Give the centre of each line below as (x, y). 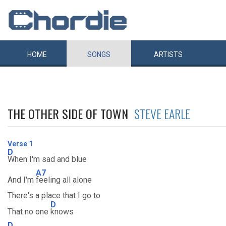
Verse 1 (20, 144)
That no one (29, 212)
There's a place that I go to (54, 195)
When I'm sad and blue (47, 159)
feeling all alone (64, 180)
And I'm (22, 180)
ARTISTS (168, 54)
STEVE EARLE (162, 114)
